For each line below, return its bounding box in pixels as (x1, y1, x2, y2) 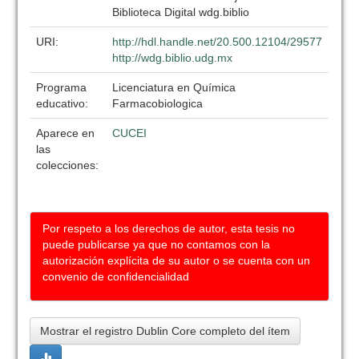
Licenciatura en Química (112, 81, 236, 94)
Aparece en (36, 127, 95, 139)
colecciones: (36, 159, 99, 171)
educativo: (36, 97, 92, 110)
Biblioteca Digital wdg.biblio (112, 6, 250, 18)
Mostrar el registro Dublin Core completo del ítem (40, 325, 291, 337)
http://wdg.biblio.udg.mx (112, 51, 233, 64)
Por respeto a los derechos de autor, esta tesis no (42, 222, 296, 235)
